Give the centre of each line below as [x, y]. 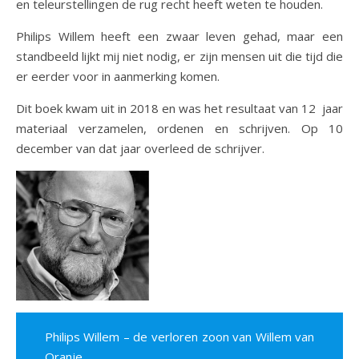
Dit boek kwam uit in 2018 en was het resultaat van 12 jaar [179, 108]
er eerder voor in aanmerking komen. [118, 76]
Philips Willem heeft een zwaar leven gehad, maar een [179, 36]
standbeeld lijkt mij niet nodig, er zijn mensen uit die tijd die [179, 56]
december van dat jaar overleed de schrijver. [140, 148]
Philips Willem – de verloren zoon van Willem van [179, 337]
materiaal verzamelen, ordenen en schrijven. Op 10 [179, 128]
